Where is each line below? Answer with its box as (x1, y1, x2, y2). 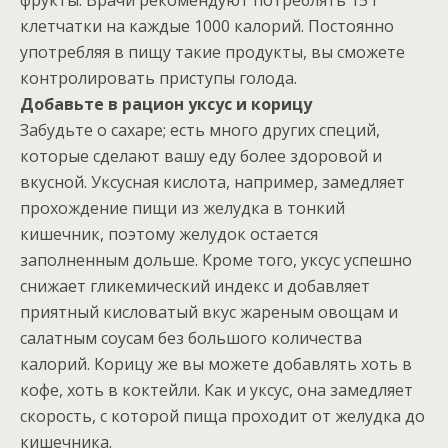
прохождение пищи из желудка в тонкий (20, 196, 345, 219)
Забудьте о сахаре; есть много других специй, (20, 118, 380, 141)
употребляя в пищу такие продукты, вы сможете (20, 40, 405, 63)
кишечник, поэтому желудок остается (20, 222, 318, 245)
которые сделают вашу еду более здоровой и (20, 144, 382, 167)
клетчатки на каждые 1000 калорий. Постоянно (20, 14, 394, 37)
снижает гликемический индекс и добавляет (20, 274, 370, 297)
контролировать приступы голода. (20, 66, 297, 89)
